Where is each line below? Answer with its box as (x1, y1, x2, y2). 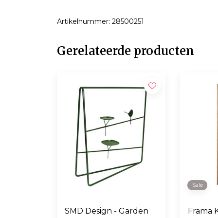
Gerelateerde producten (57, 43, 194, 58)
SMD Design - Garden (65, 206, 148, 216)
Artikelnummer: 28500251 (57, 17, 144, 26)
